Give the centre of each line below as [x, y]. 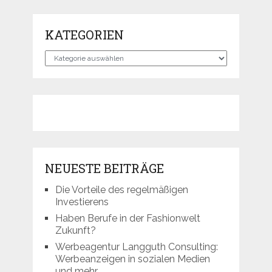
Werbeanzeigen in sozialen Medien [132, 259]
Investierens [82, 202]
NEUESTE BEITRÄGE [104, 168]
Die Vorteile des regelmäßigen [121, 190]
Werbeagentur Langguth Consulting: [136, 247]
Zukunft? [75, 231]
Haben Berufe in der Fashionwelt [127, 219]
